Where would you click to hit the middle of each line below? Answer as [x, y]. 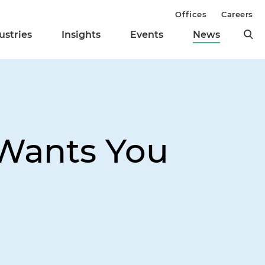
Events [147, 35]
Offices [191, 14]
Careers [237, 14]
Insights [81, 35]
